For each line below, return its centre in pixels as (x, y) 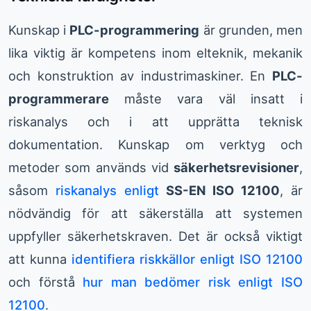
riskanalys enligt (107, 191)
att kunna (40, 259)
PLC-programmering (135, 30)
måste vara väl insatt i (206, 99)
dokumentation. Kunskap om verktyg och (155, 145)
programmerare (59, 99)
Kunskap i (39, 30)
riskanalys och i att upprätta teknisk (155, 122)
